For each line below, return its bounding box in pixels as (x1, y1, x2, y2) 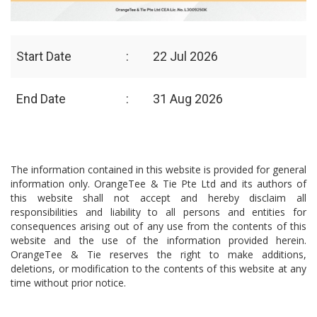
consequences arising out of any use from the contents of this (11, 219, 306, 233)
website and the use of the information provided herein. (11, 234, 306, 247)
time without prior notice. (11, 276, 126, 289)
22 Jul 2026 (153, 49, 218, 64)
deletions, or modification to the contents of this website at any (11, 262, 306, 275)
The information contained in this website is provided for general (11, 163, 306, 176)
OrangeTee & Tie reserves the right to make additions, (11, 248, 306, 261)
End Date (16, 91, 66, 106)
